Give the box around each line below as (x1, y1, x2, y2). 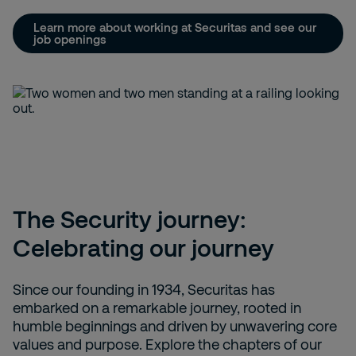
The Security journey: (13, 204, 246, 234)
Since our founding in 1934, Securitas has (13, 281, 275, 299)
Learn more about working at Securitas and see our (33, 20, 316, 35)
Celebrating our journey (13, 233, 274, 262)
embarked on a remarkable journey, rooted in (13, 299, 301, 317)
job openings (33, 32, 106, 47)
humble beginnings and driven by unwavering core (13, 317, 337, 335)
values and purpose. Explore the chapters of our (13, 335, 322, 354)
